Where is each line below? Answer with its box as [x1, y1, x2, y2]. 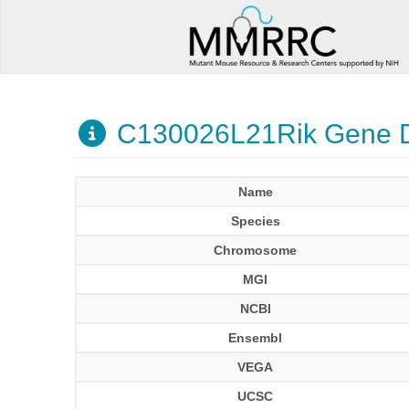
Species [230, 214, 280, 228]
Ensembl [228, 330, 283, 345]
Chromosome [214, 243, 298, 257]
